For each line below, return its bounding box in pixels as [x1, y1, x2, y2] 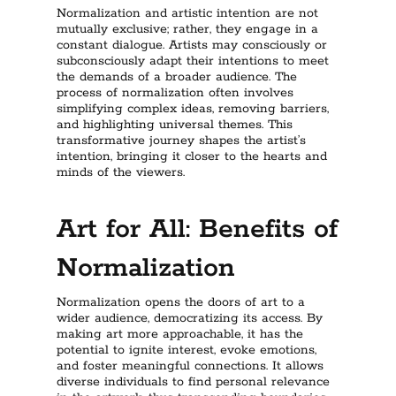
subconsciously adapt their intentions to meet [57, 53, 329, 69]
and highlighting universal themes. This [57, 117, 293, 133]
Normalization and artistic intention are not [57, 5, 318, 21]
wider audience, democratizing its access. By [57, 310, 323, 326]
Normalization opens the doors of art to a [57, 294, 305, 310]
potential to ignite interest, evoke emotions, [57, 342, 316, 358]
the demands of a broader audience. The [57, 69, 297, 85]
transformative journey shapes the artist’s [57, 133, 306, 148]
